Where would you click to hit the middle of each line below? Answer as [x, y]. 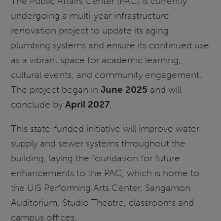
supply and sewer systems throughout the [98, 144]
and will [165, 89]
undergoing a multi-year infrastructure [90, 15]
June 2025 [124, 89]
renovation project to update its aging [90, 30]
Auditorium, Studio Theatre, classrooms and [103, 203]
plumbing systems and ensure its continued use [110, 45]
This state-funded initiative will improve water [105, 129]
